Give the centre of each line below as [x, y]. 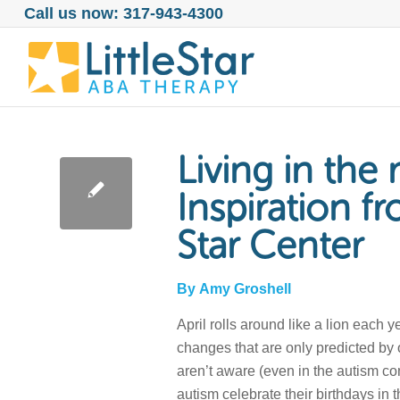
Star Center [270, 246]
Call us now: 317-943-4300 [123, 13]
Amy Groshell [243, 289]
